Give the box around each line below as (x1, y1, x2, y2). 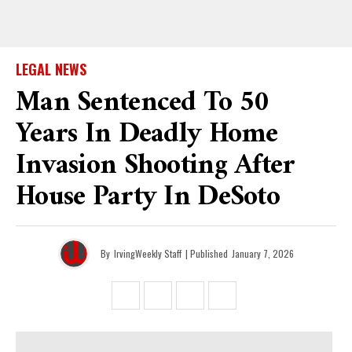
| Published (185, 247, 228, 260)
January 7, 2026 (232, 247, 294, 260)
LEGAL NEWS (16, 59, 86, 79)
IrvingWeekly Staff (114, 247, 181, 260)
